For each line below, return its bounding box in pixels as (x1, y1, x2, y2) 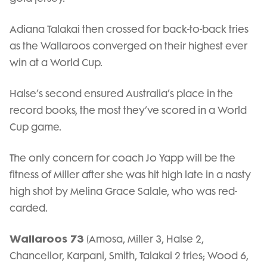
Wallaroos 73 (10, 232, 86, 246)
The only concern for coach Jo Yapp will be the (10, 151, 235, 164)
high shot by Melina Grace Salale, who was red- (10, 185, 237, 197)
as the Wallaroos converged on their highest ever (10, 39, 247, 52)
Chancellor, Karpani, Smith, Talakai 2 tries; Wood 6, (10, 249, 249, 262)
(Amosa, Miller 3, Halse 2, (86, 232, 204, 245)
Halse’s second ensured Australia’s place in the (10, 87, 233, 100)
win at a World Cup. (10, 56, 103, 69)
